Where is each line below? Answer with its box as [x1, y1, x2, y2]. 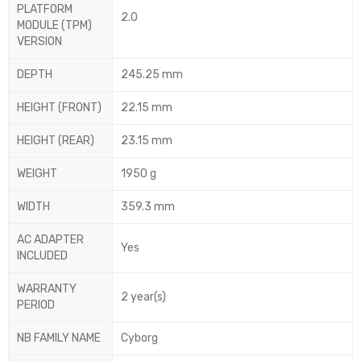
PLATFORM [17, 2, 73, 17]
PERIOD [17, 298, 55, 313]
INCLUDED [17, 249, 68, 263]
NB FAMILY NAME [17, 331, 101, 346]
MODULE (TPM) [17, 19, 92, 33]
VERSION [17, 35, 62, 49]
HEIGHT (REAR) [17, 134, 94, 148]
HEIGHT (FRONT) [17, 101, 102, 115]
